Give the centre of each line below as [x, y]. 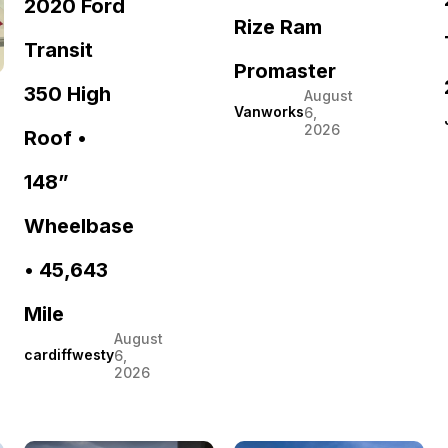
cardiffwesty [69, 355]
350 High [67, 93]
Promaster [285, 70]
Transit [58, 49]
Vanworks [269, 112]
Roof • [55, 137]
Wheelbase [79, 225]
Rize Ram [278, 26]
